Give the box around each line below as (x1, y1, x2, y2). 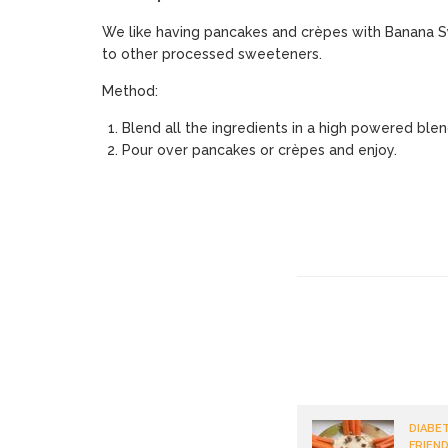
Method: (102, 82, 158, 99)
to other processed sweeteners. (102, 45, 322, 62)
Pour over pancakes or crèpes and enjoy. (122, 141, 397, 158)
